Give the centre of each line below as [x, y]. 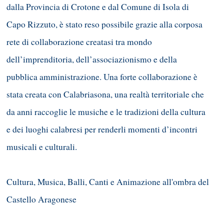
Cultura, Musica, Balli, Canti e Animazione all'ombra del [108, 182]
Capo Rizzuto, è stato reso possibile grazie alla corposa [104, 24]
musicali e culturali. [42, 147]
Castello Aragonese [41, 199]
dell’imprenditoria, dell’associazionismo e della [92, 59]
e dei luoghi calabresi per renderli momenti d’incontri [102, 129]
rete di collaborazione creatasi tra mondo [79, 42]
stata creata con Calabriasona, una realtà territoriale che [105, 94]
